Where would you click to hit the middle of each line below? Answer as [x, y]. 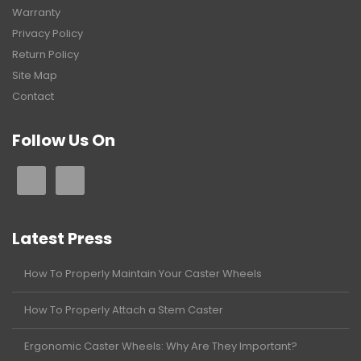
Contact [33, 96]
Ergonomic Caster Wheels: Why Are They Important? [161, 346]
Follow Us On [64, 140]
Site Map [35, 75]
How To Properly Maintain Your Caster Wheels [143, 273]
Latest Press [62, 238]
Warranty [36, 12]
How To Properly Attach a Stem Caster [124, 309]
